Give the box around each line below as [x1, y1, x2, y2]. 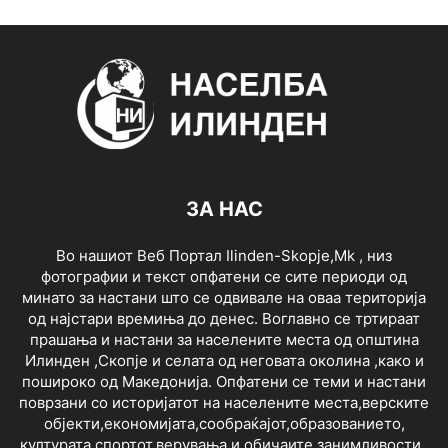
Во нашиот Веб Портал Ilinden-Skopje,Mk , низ [56, 245, 392, 265]
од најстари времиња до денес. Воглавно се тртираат [28, 308, 420, 328]
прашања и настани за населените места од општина [29, 329, 419, 349]
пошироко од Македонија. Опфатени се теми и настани [22, 371, 426, 391]
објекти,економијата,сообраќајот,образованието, [43, 413, 405, 433]
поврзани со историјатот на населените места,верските [19, 392, 429, 412]
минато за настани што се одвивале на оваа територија [22, 287, 426, 307]
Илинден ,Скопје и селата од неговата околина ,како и [24, 350, 424, 370]
